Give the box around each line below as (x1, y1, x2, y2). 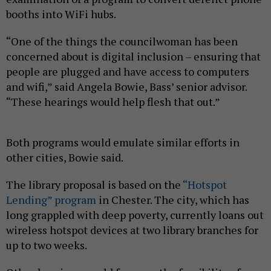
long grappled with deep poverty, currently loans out (6, 207, 264, 222)
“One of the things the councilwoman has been (6, 33, 238, 48)
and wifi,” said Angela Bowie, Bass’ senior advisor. (6, 79, 247, 94)
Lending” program (6, 192, 96, 207)
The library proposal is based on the (6, 177, 183, 192)
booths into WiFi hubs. (6, 6, 116, 21)
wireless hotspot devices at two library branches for (6, 222, 258, 237)
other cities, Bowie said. (6, 149, 123, 165)
